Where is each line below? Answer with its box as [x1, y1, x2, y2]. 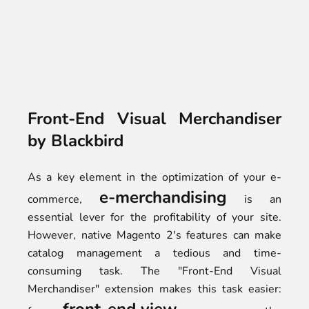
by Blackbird [28, 130, 123, 152]
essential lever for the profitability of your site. [28, 210, 281, 225]
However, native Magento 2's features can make [28, 228, 281, 243]
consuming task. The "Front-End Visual [28, 263, 281, 279]
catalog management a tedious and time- [28, 246, 281, 261]
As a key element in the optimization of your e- [28, 170, 281, 185]
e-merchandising [99, 186, 227, 208]
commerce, [28, 192, 99, 207]
